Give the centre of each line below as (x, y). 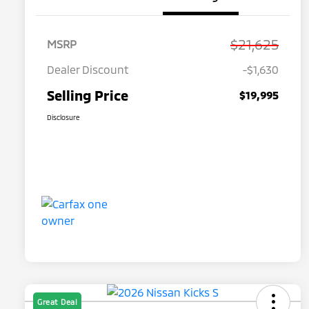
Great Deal (57, 302)
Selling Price (88, 96)
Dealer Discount (88, 70)
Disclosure (63, 118)
